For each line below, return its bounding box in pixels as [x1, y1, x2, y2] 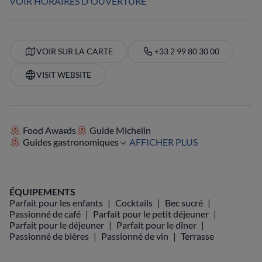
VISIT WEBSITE [36, 70, 91, 80]
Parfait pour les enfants [9, 197, 103, 208]
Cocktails [115, 197, 153, 208]
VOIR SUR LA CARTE [36, 46, 113, 56]
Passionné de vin [101, 230, 168, 242]
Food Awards [23, 125, 77, 136]
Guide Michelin [89, 125, 151, 136]
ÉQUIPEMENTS [9, 186, 75, 197]
